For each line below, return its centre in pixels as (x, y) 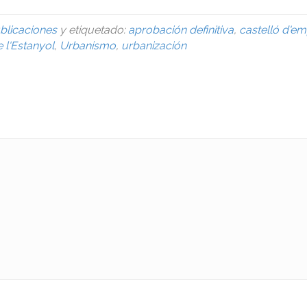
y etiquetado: (93, 29)
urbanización (154, 45)
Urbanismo (88, 45)
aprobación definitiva (181, 29)
